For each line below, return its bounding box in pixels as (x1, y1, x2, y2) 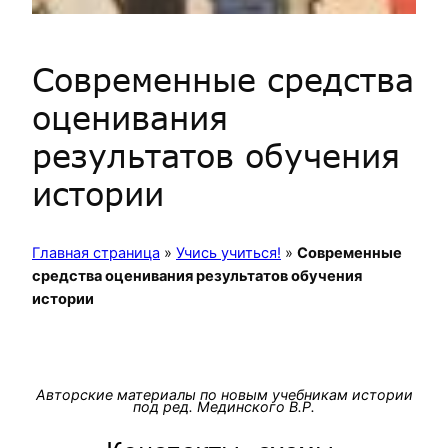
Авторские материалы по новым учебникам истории (35, 385, 413, 403)
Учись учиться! (176, 243, 281, 262)
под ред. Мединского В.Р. (133, 397, 315, 415)
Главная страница (32, 243, 160, 262)
